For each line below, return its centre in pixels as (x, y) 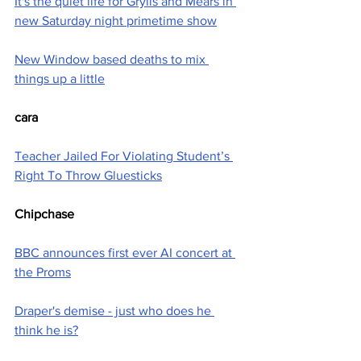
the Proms (43, 272)
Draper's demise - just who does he (114, 311)
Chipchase (44, 214)
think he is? (46, 330)
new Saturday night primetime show (116, 21)
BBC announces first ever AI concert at (125, 253)
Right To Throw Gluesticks (88, 176)
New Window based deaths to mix (112, 60)
